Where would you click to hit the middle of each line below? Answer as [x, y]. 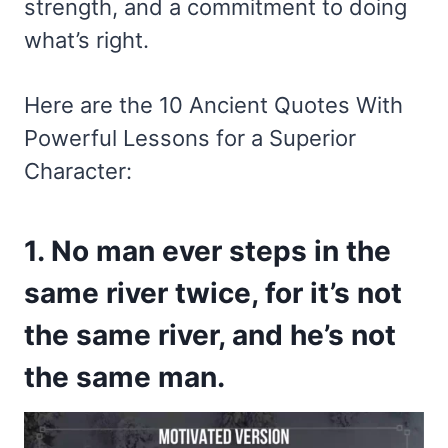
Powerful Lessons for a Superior [190, 138]
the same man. [124, 377]
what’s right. [86, 40]
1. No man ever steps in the [207, 251]
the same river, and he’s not [210, 335]
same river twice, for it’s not [213, 293]
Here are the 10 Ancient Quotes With [213, 105]
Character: [78, 171]
